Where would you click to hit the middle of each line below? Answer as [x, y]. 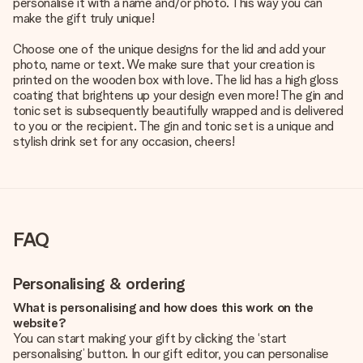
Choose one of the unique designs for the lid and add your [169, 49]
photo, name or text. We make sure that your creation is [164, 64]
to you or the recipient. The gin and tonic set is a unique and [174, 126]
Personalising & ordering [99, 284]
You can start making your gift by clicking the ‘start [150, 338]
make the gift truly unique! [84, 18]
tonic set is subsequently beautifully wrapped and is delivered [179, 111]
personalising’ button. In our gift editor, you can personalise [171, 354]
